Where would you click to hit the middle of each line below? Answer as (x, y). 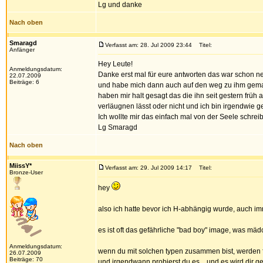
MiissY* (21, 166)
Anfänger (22, 50)
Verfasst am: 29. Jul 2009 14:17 (149, 168)
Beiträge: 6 (24, 82)
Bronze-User (26, 172)
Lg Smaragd (118, 127)
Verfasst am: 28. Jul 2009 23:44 (149, 45)
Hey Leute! (115, 64)
